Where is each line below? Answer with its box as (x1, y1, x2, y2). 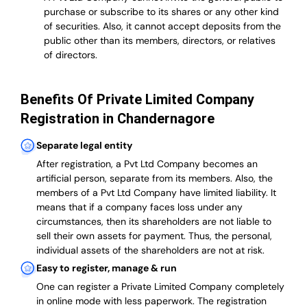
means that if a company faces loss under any (36, 201, 243, 214)
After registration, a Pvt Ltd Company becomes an (36, 158, 258, 171)
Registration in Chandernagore (21, 110, 214, 127)
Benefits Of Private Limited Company (21, 91, 254, 108)
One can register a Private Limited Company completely (36, 280, 284, 293)
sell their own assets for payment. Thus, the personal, (36, 230, 272, 243)
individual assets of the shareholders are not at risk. (36, 244, 265, 257)
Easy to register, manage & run (36, 262, 177, 275)
